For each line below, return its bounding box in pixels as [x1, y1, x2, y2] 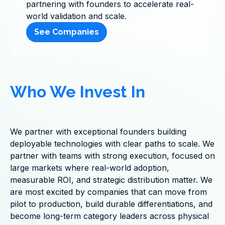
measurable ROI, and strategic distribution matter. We [10, 175, 212, 185]
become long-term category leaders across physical [10, 211, 209, 221]
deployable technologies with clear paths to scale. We [10, 139, 214, 149]
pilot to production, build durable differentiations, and [10, 199, 212, 209]
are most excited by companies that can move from [10, 187, 207, 197]
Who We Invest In [10, 82, 145, 101]
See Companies [34, 27, 99, 37]
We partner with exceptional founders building [10, 127, 186, 137]
